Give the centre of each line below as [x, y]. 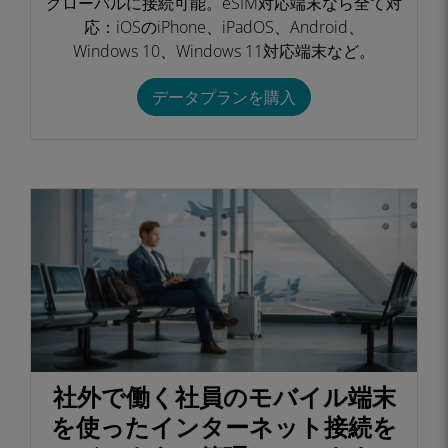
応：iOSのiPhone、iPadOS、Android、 [224, 27]
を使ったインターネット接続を [224, 426]
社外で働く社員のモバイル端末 [224, 396]
